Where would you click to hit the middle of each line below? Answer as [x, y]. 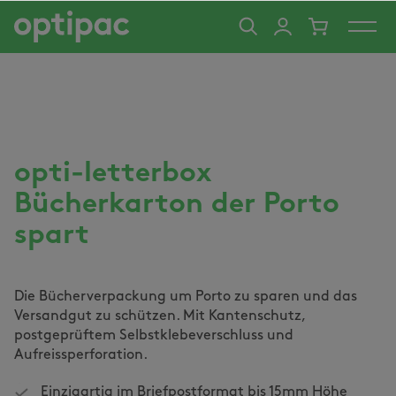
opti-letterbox [113, 174]
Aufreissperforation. [81, 355]
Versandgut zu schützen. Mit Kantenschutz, [160, 316]
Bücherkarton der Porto [177, 205]
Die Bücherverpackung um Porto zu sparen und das [186, 297]
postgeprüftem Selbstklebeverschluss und [154, 336]
